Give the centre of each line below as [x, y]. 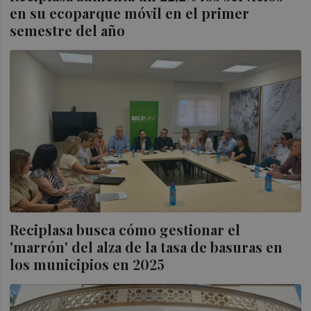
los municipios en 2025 [87, 264]
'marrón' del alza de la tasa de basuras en [146, 247]
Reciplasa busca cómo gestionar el [125, 230]
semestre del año [68, 30]
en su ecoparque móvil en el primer [130, 12]
